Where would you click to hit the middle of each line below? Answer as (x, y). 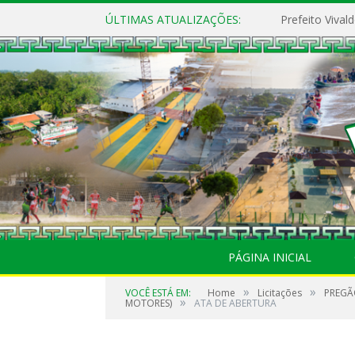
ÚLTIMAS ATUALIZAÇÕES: (173, 19)
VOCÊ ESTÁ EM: (158, 293)
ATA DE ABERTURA (235, 303)
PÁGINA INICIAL (270, 257)
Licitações (280, 293)
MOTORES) (149, 303)
